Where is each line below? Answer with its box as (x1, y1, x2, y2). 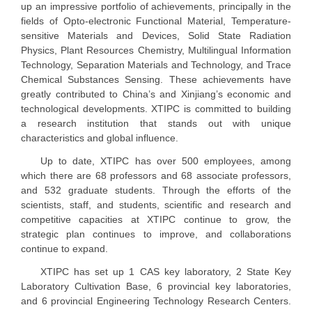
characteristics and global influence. (21, 132, 178, 144)
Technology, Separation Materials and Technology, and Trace (21, 59, 291, 71)
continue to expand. (21, 243, 111, 255)
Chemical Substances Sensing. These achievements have (21, 74, 291, 86)
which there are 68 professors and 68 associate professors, (21, 170, 291, 182)
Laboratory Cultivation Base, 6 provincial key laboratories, (21, 281, 291, 292)
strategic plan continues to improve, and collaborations (21, 228, 291, 240)
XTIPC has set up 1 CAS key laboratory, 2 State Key (40, 266, 291, 278)
